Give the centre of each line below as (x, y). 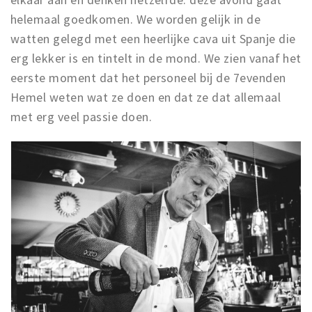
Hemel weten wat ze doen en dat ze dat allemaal (146, 97)
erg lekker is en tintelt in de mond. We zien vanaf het (156, 58)
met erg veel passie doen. (83, 117)
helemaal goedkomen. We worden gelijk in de (136, 19)
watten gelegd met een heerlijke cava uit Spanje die (153, 39)
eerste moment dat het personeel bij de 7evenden (148, 78)
